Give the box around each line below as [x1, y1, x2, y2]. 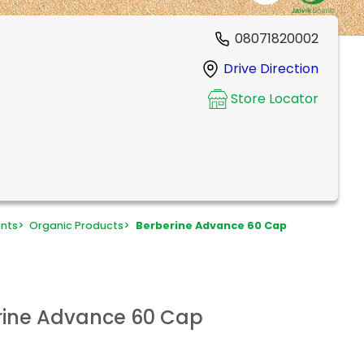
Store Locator [231, 89, 318, 109]
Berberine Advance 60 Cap [135, 219, 287, 233]
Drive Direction [223, 59, 318, 79]
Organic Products [29, 219, 124, 233]
